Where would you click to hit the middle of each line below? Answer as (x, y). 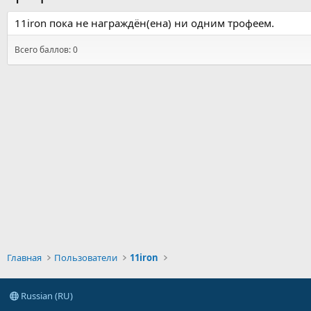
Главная (24, 258)
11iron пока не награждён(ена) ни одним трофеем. (144, 23)
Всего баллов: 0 (46, 50)
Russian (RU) (46, 296)
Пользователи (86, 258)
